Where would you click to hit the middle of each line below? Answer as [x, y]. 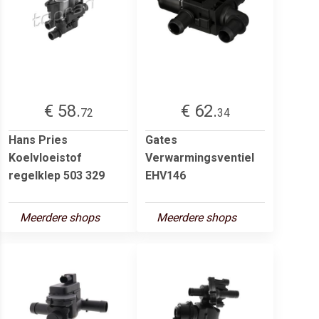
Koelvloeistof [45, 157]
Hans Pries [38, 140]
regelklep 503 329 [57, 175]
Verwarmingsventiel [200, 157]
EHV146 [166, 175]
